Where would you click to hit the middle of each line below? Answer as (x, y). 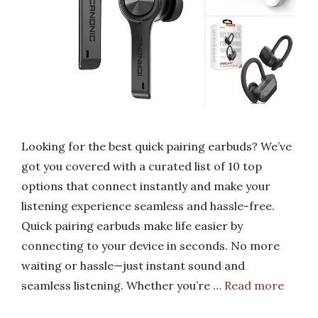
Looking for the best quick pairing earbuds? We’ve (157, 146)
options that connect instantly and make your (146, 186)
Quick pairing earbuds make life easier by (132, 225)
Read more (254, 285)
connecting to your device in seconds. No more (150, 245)
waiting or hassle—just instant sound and (133, 265)
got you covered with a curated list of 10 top (142, 166)
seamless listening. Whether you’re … (123, 285)
